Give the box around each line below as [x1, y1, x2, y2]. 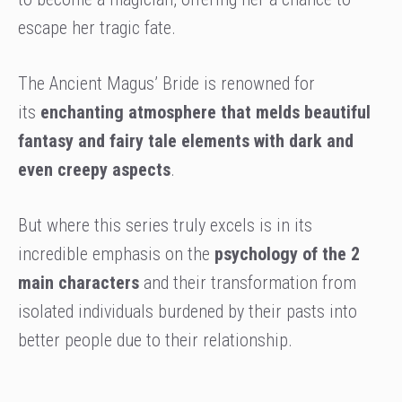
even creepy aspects [18, 159, 170, 181]
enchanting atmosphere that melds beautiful [40, 101, 371, 124]
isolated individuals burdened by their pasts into [18, 301, 357, 323]
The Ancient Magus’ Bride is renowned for [18, 73, 315, 95]
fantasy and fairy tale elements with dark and [18, 130, 354, 153]
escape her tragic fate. [18, 17, 176, 39]
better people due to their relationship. [18, 329, 293, 352]
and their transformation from [139, 272, 356, 294]
